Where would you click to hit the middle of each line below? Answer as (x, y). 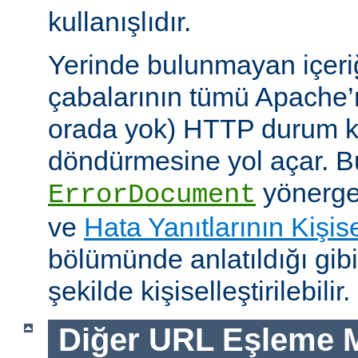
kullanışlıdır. (119, 22)
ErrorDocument (152, 195)
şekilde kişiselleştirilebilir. (199, 291)
